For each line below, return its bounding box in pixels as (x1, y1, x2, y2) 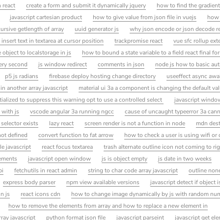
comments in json (98, 60, 145, 68)
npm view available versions (66, 178, 140, 186)
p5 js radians (5, 72, 39, 80)
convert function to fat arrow (38, 131, 114, 139)
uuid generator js (75, 25, 119, 33)
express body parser (3, 178, 56, 186)
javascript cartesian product (10, 13, 82, 21)
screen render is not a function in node (84, 119, 186, 127)
